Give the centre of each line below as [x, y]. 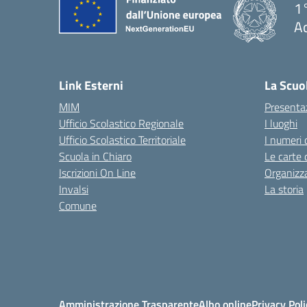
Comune [78, 206]
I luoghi [281, 123]
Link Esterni [91, 85]
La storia [284, 189]
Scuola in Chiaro [95, 156]
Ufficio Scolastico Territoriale [122, 140]
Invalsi [74, 189]
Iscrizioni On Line [97, 173]
